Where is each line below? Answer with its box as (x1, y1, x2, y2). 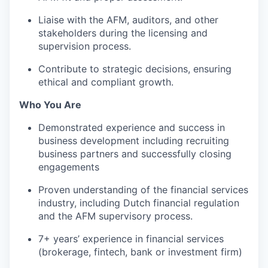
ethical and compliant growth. (38, 76, 173, 88)
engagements (38, 161, 99, 173)
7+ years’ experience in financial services (38, 233, 224, 245)
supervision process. (38, 40, 131, 52)
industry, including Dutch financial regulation (38, 197, 239, 209)
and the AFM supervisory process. (38, 210, 193, 222)
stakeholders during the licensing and (38, 27, 208, 39)
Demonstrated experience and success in (38, 121, 225, 133)
